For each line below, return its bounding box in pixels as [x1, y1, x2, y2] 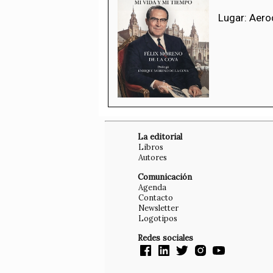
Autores [138, 152, 167, 162]
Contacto [138, 192, 173, 202]
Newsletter [138, 202, 179, 213]
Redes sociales [138, 232, 193, 243]
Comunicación [138, 171, 192, 182]
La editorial [138, 131, 182, 142]
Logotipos [138, 213, 177, 223]
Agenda [138, 182, 166, 192]
